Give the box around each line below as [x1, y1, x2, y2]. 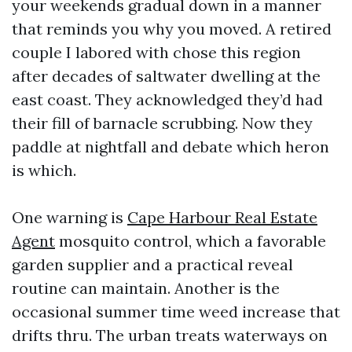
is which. [12, 160, 76, 180]
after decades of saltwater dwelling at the [12, 66, 321, 86]
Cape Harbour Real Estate [127, 207, 317, 227]
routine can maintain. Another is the [12, 278, 280, 298]
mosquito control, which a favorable [55, 231, 326, 251]
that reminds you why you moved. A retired [12, 19, 332, 38]
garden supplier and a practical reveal [12, 255, 293, 274]
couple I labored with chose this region [12, 42, 301, 62]
